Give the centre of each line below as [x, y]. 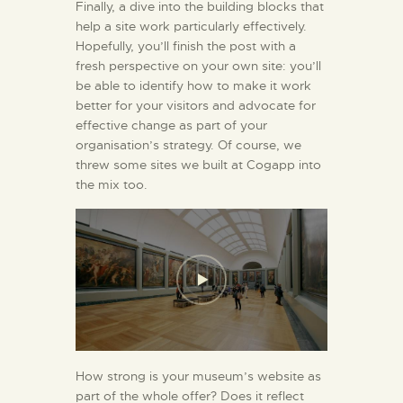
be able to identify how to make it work [193, 85]
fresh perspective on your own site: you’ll [198, 65]
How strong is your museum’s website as [198, 376]
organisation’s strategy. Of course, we [188, 144]
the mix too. [112, 184]
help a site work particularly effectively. [191, 26]
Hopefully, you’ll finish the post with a [186, 45]
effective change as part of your [171, 125]
